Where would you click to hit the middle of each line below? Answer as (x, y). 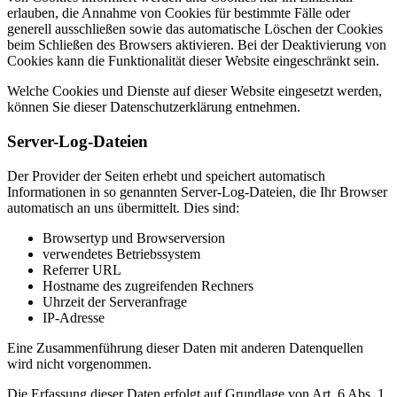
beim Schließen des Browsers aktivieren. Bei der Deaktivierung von (197, 45)
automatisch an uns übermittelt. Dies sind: (123, 207)
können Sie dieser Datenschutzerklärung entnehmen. (154, 107)
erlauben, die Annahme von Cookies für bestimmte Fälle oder (179, 13)
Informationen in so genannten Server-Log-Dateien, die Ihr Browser (197, 191)
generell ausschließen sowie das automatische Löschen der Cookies (195, 29)
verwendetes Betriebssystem (121, 253)
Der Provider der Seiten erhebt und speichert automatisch (166, 175)
